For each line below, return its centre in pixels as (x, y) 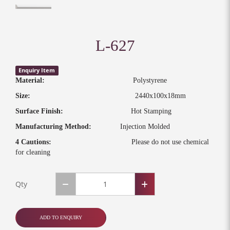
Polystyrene (106, 80)
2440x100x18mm (108, 96)
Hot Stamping (117, 111)
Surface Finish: (39, 111)
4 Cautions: (73, 142)
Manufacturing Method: (53, 127)
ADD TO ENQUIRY (61, 218)
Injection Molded (131, 127)
